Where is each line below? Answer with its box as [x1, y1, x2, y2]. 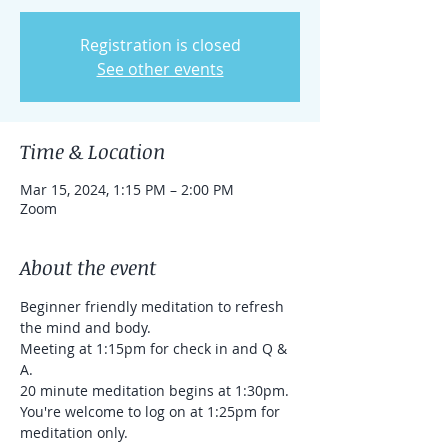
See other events [96, 58, 224, 80]
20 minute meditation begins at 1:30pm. [20, 381, 289, 400]
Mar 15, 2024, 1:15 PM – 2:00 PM [20, 180, 234, 199]
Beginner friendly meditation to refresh [20, 297, 288, 316]
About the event [20, 253, 156, 281]
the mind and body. [20, 318, 151, 337]
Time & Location [20, 137, 165, 165]
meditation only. [20, 423, 128, 442]
